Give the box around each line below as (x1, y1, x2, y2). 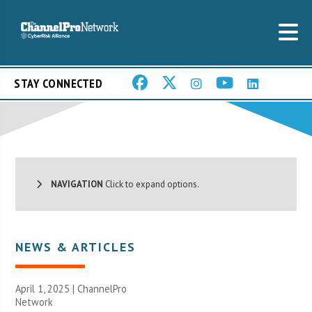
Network (15, 295, 54, 309)
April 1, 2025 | (15, 281, 78, 295)
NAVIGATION (42, 178, 104, 190)
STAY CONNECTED (14, 75, 102, 92)
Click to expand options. (103, 178, 200, 190)
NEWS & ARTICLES (15, 238, 136, 255)
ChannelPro (77, 281, 127, 295)
